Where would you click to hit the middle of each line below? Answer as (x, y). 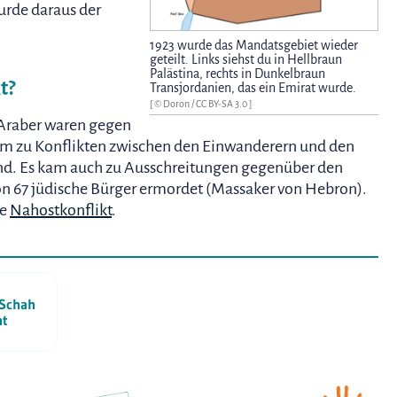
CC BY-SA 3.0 (223, 104)
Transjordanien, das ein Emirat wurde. (253, 88)
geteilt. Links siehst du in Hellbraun (246, 60)
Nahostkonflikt (61, 210)
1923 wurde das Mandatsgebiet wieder (254, 46)
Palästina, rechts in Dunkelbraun (238, 74)
